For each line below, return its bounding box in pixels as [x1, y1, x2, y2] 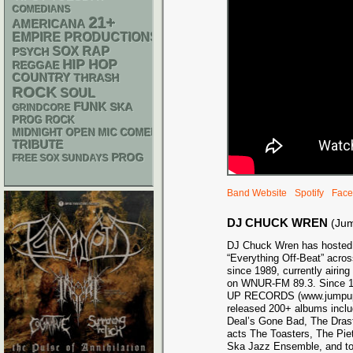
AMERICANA [13, 17, 86, 31]
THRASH [74, 72, 120, 84]
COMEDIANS [13, 5, 71, 14]
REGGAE [13, 59, 60, 72]
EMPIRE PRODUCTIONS [13, 31, 159, 44]
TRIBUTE [13, 139, 64, 151]
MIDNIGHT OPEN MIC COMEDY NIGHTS [13, 127, 207, 139]
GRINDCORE [13, 102, 71, 113]
